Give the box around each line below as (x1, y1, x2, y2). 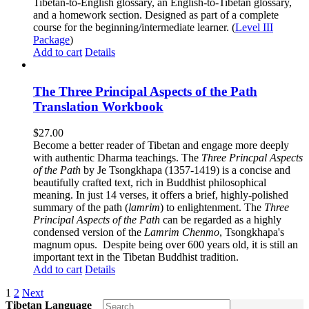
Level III (235, 21, 273, 33)
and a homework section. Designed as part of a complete (33, 8, 279, 21)
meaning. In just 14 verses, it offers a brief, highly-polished (33, 189, 288, 201)
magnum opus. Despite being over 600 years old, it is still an (33, 239, 298, 251)
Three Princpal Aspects (201, 152, 303, 164)
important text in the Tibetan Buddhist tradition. (33, 251, 244, 263)
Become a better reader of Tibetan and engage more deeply (33, 139, 289, 152)
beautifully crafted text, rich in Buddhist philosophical (33, 177, 266, 189)
